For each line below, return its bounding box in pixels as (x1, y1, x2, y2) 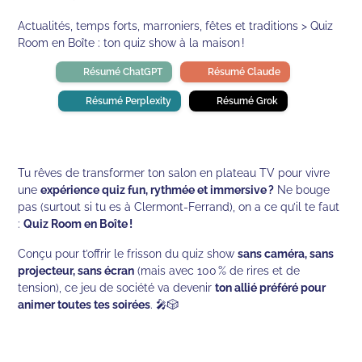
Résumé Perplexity (85, 95, 171, 107)
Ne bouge (274, 182, 330, 196)
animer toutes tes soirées (18, 297, 151, 311)
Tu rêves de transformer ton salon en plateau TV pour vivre (18, 165, 330, 179)
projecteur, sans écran (18, 263, 135, 277)
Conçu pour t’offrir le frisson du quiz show (18, 246, 238, 260)
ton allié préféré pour (215, 280, 326, 294)
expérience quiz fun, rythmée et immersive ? (40, 182, 275, 196)
